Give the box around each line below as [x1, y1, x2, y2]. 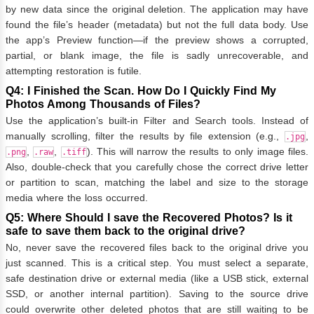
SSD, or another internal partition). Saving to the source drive [6, 287, 308, 299]
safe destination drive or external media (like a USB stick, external [6, 272, 308, 284]
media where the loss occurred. [6, 191, 148, 203]
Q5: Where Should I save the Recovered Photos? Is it [6, 211, 292, 224]
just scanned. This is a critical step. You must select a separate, [6, 257, 308, 268]
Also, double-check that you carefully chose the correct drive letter [6, 161, 308, 172]
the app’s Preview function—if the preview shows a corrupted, [6, 34, 308, 46]
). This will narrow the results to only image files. [86, 145, 309, 157]
